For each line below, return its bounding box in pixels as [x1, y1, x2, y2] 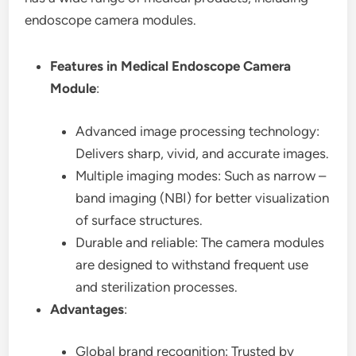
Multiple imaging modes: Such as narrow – [75, 167, 327, 184]
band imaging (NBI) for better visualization [75, 189, 330, 206]
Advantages [50, 300, 125, 317]
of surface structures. [75, 211, 203, 228]
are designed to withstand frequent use [75, 256, 309, 273]
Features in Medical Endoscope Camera [50, 58, 292, 74]
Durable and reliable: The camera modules [75, 234, 325, 250]
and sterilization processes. [75, 278, 238, 295]
